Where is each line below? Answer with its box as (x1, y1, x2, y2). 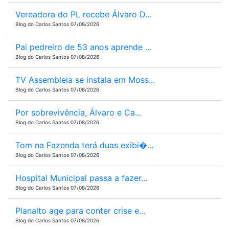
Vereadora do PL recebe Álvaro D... (15, 9, 151, 19)
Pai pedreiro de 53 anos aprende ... (15, 42, 151, 52)
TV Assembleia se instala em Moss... (15, 75, 155, 85)
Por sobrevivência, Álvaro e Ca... (15, 107, 141, 118)
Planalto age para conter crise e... (15, 205, 145, 216)
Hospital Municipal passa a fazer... (15, 173, 147, 183)
